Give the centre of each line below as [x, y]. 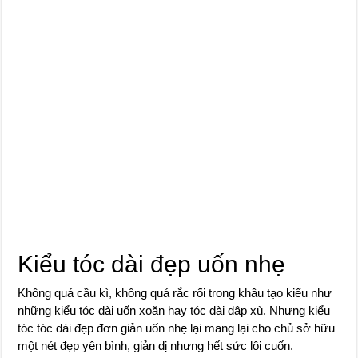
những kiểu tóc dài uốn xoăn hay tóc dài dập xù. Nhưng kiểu [174, 310]
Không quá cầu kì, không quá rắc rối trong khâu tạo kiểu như [175, 293]
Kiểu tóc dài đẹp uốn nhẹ [152, 264]
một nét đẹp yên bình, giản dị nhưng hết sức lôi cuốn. [156, 346]
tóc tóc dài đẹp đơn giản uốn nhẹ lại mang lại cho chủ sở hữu [177, 328]
